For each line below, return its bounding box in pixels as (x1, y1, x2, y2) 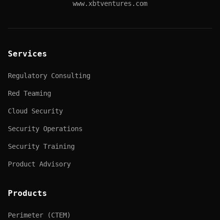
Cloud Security (8, 107, 63, 115)
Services (8, 49, 47, 58)
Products (8, 189, 47, 198)
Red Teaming (8, 89, 51, 97)
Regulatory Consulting (8, 72, 90, 80)
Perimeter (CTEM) (8, 211, 71, 219)
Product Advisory (8, 160, 71, 168)
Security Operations (8, 125, 82, 133)
